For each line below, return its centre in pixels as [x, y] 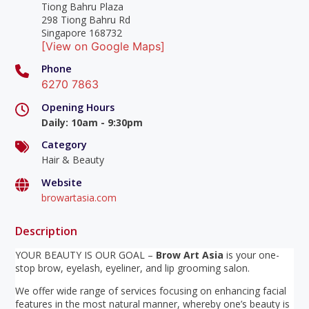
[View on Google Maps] [103, 46]
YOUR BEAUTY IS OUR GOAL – [86, 255]
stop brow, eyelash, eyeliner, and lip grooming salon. [133, 268]
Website [61, 182]
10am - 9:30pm [107, 122]
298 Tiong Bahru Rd [86, 19]
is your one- [252, 255]
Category [64, 145]
